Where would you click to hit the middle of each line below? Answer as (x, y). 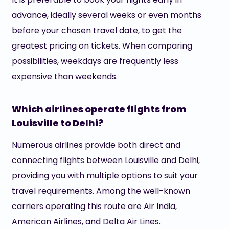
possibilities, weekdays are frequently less (95, 61)
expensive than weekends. (64, 76)
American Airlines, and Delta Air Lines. (86, 222)
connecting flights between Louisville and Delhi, (106, 160)
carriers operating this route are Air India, (94, 206)
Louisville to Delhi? (57, 123)
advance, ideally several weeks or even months (106, 15)
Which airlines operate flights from (99, 109)
